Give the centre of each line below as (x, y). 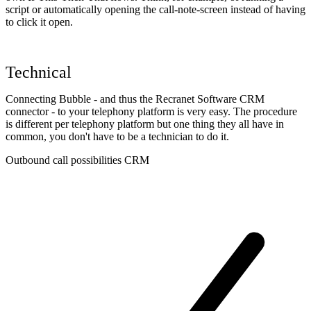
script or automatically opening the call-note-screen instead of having (155, 9)
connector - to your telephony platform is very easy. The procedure (151, 111)
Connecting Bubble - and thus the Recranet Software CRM (135, 99)
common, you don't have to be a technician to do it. (117, 136)
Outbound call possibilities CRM (77, 160)
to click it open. (39, 22)
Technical (39, 72)
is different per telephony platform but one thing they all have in (145, 124)
